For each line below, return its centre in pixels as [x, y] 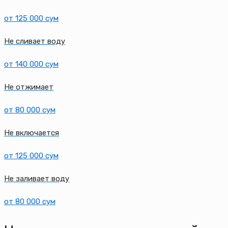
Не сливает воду [35, 41]
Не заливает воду [37, 178]
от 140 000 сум [31, 64]
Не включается [32, 133]
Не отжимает [29, 87]
